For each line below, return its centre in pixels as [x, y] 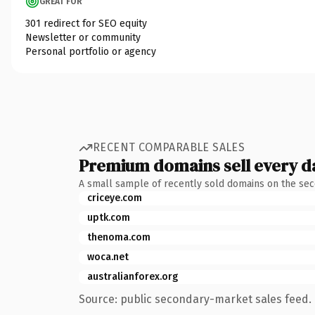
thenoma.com [119, 237]
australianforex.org [133, 276]
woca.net [108, 257]
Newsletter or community [83, 37]
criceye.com [115, 198]
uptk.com [109, 217]
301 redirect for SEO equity [86, 23]
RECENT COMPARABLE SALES [169, 147]
